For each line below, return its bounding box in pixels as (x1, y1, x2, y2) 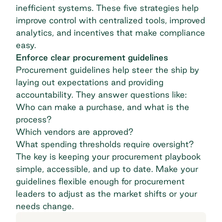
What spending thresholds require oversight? (16, 139, 194, 149)
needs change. (16, 201, 74, 211)
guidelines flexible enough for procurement (16, 176, 185, 186)
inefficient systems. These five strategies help (16, 2, 199, 12)
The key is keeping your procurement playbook (16, 151, 201, 161)
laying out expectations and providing (16, 77, 164, 87)
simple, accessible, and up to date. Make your (16, 164, 198, 173)
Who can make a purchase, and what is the (16, 102, 189, 111)
